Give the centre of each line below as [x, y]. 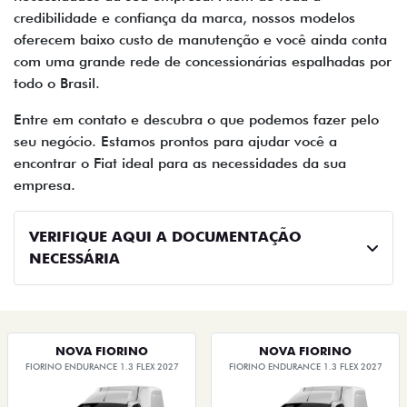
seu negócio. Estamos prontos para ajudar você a [175, 142]
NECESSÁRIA [74, 259]
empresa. [49, 185]
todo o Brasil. [57, 84]
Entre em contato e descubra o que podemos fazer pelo [196, 120]
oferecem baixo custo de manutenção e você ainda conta [200, 40]
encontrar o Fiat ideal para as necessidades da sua [180, 164]
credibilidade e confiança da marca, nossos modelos [184, 18]
